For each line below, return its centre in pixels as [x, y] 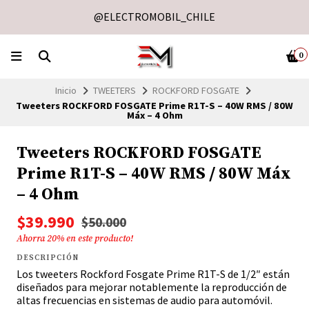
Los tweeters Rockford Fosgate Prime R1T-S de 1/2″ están [153, 274]
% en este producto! [95, 239]
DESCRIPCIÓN [48, 258]
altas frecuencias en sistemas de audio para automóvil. [144, 300]
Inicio [66, 90]
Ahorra [32, 239]
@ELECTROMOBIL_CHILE [154, 17]
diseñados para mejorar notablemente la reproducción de [152, 287]
